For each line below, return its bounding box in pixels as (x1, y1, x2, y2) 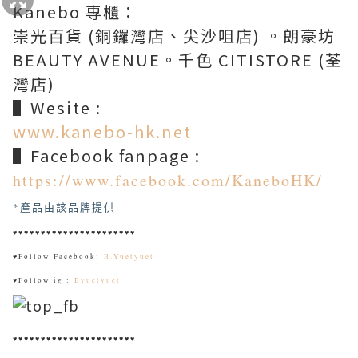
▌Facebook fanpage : (13, 144, 201, 168)
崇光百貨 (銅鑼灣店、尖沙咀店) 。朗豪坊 (13, 24, 336, 48)
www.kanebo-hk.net (13, 120, 192, 144)
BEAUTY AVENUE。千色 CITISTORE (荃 (13, 48, 343, 72)
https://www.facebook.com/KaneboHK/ (13, 169, 323, 192)
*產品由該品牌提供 (13, 200, 116, 215)
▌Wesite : (13, 96, 119, 120)
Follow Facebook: (18, 252, 104, 262)
